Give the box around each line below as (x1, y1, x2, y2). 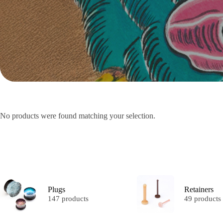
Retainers (184, 185, 214, 195)
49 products (184, 195, 222, 203)
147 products (47, 195, 89, 203)
